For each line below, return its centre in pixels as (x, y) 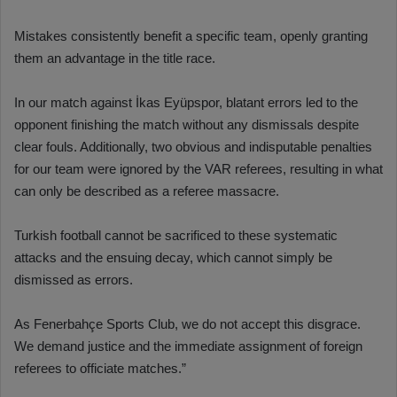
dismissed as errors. (74, 280)
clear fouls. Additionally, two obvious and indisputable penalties (193, 147)
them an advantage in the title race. (115, 58)
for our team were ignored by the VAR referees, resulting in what (198, 169)
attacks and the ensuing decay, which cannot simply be (173, 258)
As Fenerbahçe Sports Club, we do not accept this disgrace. (187, 324)
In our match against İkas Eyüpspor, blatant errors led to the (186, 103)
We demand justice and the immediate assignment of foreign (188, 346)
